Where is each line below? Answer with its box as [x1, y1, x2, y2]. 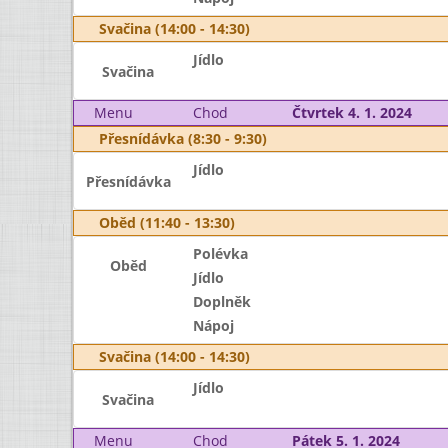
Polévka [192, 244, 248, 263]
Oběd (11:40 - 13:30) [99, 213, 235, 232]
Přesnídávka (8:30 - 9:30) [99, 129, 267, 148]
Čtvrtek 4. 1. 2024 [291, 103, 412, 122]
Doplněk [192, 292, 251, 311]
